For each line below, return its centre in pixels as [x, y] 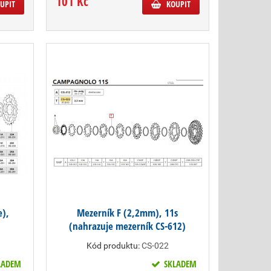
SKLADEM [179, 264]
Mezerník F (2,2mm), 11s [128, 213]
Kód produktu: [113, 246]
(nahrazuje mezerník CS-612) [128, 226]
